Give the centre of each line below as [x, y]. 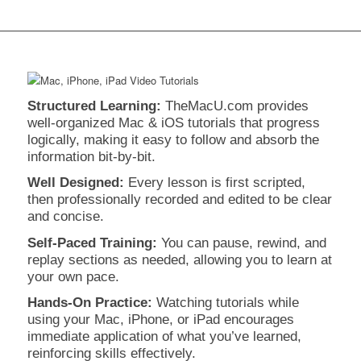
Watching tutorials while [225, 302]
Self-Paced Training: [92, 242]
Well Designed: [75, 183]
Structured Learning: [94, 106]
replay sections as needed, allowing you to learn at [179, 259]
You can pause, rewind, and [241, 242]
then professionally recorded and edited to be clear [179, 199]
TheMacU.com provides [234, 106]
